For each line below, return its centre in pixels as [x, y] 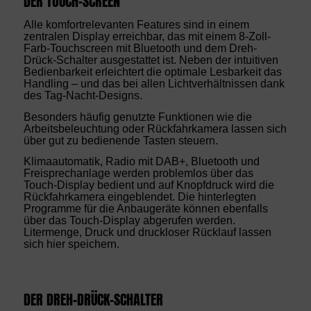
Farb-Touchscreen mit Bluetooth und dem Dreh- [140, 49]
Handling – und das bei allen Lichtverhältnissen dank [154, 84]
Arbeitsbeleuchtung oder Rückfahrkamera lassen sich [155, 128]
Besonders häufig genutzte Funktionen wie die [137, 117]
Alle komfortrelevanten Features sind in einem [136, 25]
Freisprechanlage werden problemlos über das [138, 174]
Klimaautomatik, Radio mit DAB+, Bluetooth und [141, 162]
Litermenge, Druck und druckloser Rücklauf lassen [147, 233]
